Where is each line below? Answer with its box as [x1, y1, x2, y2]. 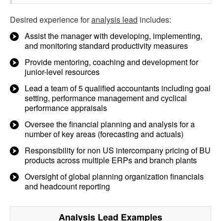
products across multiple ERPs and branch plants [25, 154, 197, 166]
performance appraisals [25, 102, 107, 113]
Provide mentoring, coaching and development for [25, 56, 198, 68]
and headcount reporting [25, 181, 110, 192]
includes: [138, 14, 171, 25]
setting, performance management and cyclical [25, 92, 187, 104]
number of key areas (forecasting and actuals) [25, 128, 184, 140]
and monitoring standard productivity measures [25, 40, 188, 51]
